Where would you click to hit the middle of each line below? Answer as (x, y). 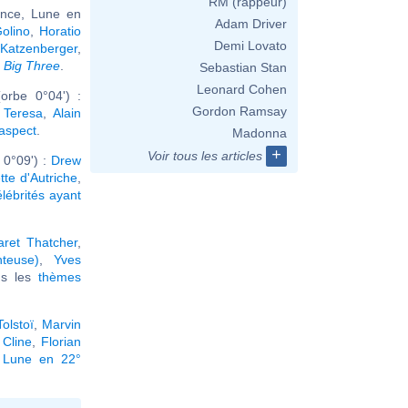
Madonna (260, 133)
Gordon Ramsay (240, 111)
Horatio (61, 31)
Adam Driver (251, 24)
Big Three (32, 65)
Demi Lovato (250, 46)
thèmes (60, 276)
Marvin (62, 324)
